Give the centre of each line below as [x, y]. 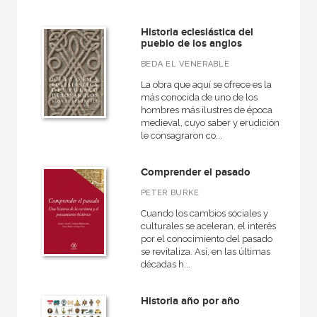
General [44, 84]
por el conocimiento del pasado [206, 239]
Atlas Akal [49, 297]
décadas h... [165, 264]
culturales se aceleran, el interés [208, 226]
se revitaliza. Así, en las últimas [205, 252]
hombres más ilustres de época [206, 110]
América [46, 12]
